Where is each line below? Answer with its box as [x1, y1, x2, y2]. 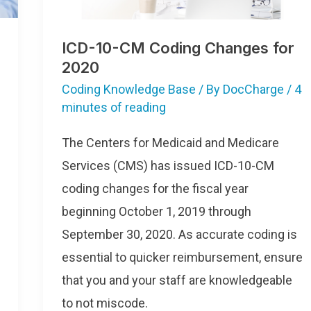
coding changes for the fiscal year [62, 181, 249, 196]
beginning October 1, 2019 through [62, 204, 251, 219]
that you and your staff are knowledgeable [62, 273, 292, 288]
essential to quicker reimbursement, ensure [62, 250, 303, 265]
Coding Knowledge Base [62, 81, 196, 96]
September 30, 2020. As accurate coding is [62, 227, 297, 242]
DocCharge [223, 81, 287, 96]
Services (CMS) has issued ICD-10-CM [62, 158, 274, 174]
